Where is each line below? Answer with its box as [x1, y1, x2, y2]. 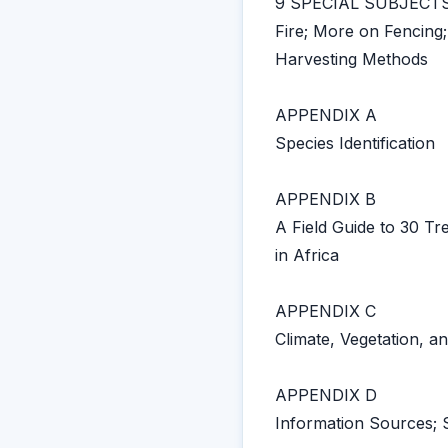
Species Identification [275, 133, 435, 153]
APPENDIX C [275, 301, 376, 321]
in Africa [275, 245, 339, 265]
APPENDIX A [275, 105, 377, 125]
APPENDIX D [275, 385, 377, 405]
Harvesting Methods [275, 49, 428, 69]
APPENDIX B [275, 189, 376, 209]
